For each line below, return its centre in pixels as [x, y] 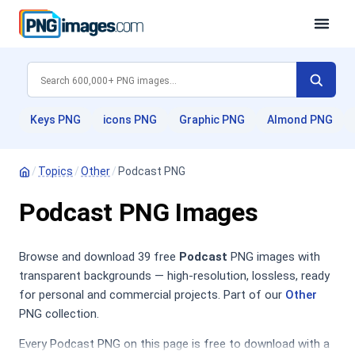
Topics [55, 171]
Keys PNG [55, 120]
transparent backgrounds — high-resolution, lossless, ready [174, 276]
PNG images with [274, 257]
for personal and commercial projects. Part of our [152, 295]
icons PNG [130, 120]
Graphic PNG [212, 120]
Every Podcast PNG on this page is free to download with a [174, 344]
